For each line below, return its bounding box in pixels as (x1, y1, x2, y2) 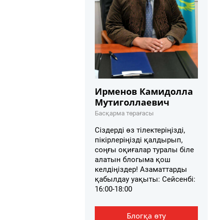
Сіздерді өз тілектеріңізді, (95, 125, 185, 135)
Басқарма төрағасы (95, 109, 154, 117)
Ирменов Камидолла (95, 85, 193, 97)
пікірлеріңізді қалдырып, (95, 135, 183, 144)
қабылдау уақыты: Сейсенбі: (95, 174, 195, 184)
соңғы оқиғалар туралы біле (95, 145, 194, 154)
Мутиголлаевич (95, 96, 169, 108)
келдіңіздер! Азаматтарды (95, 165, 187, 174)
